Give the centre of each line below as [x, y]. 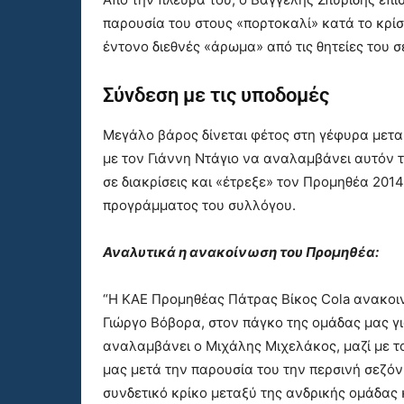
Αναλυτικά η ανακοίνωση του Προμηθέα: [241, 252]
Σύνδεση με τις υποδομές [216, 96]
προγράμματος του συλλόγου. [199, 206]
